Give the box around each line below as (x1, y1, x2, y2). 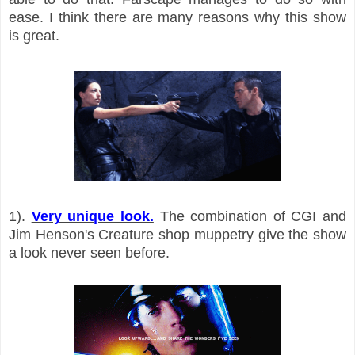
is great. (9, 27, 63, 44)
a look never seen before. (9, 244, 170, 261)
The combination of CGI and (153, 208, 346, 224)
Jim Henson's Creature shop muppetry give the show (9, 226, 346, 242)
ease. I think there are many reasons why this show (9, 9, 346, 25)
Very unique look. (31, 208, 154, 224)
